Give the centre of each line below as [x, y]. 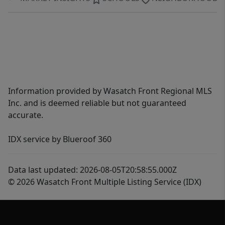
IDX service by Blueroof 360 [60, 139]
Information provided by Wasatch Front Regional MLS [110, 91]
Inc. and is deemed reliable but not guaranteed [97, 103]
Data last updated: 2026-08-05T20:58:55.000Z [92, 170]
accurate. [26, 115]
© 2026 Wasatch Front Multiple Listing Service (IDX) [105, 182]
